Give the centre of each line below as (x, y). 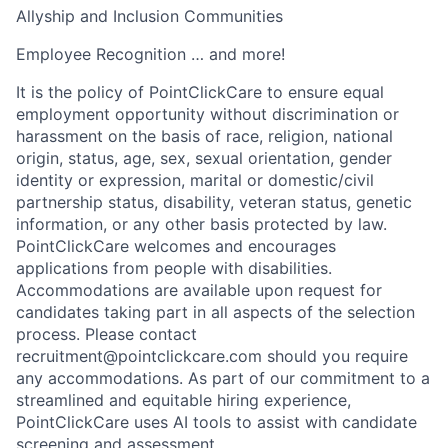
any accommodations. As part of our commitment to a (223, 378)
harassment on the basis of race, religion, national (204, 136)
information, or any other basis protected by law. (201, 224)
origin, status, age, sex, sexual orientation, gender (204, 158)
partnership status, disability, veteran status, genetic (214, 202)
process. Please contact (106, 334)
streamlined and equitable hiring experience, (183, 400)
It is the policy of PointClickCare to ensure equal (200, 92)
